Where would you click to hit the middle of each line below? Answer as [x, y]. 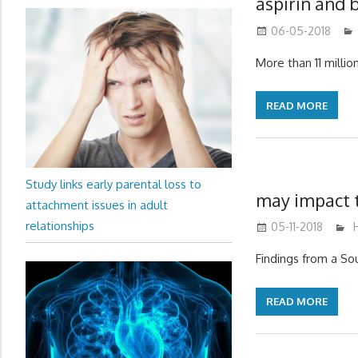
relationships [60, 225]
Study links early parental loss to [113, 184]
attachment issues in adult [97, 205]
